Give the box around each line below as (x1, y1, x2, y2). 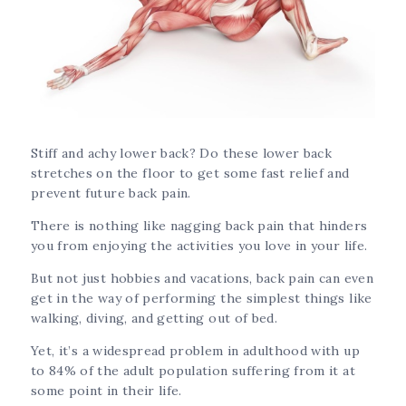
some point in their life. (31, 382, 182, 400)
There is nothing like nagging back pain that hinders (31, 217, 368, 235)
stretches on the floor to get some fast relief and (31, 165, 350, 182)
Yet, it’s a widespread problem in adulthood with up (31, 343, 360, 360)
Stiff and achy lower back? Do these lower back (31, 145, 333, 162)
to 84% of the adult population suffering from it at (31, 362, 355, 380)
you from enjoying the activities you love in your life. (31, 237, 368, 255)
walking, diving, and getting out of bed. (31, 310, 278, 327)
